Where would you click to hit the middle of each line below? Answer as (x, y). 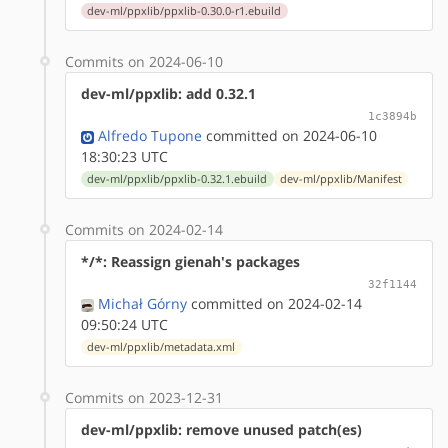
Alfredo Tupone (150, 135)
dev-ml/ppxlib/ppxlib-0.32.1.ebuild (177, 178)
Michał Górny (142, 303)
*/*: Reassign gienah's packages (190, 261)
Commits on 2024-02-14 (144, 229)
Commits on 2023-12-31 (144, 397)
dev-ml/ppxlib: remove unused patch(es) (221, 429)
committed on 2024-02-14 (274, 303)
